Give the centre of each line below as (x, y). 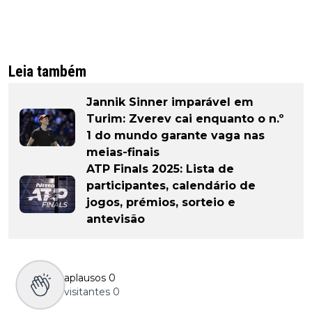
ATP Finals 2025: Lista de (160, 169)
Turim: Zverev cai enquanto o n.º (185, 119)
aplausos (85, 278)
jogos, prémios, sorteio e (161, 203)
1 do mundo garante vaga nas (175, 136)
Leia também (47, 72)
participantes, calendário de (171, 186)
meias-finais (123, 153)
